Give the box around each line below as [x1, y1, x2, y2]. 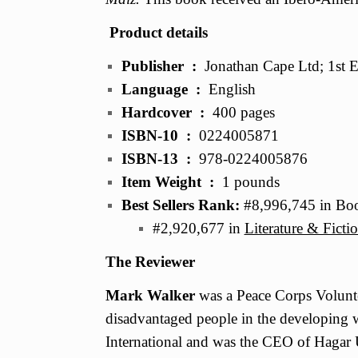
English [208, 80, 256, 97]
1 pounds [221, 173, 280, 190]
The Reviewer [105, 253, 195, 270]
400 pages [212, 103, 275, 121]
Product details [109, 23, 208, 41]
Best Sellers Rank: [121, 196, 244, 213]
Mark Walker [105, 286, 195, 304]
